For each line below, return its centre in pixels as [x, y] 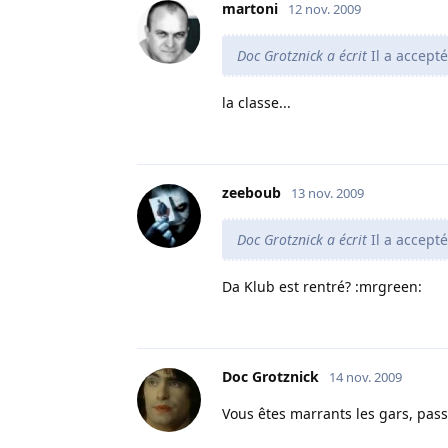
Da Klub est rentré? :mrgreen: [322, 286]
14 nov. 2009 [365, 376]
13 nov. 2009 [327, 192]
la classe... [256, 102]
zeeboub [251, 192]
